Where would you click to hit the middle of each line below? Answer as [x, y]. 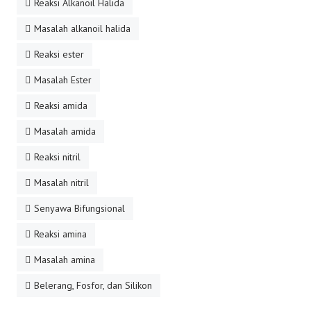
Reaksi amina [60, 234]
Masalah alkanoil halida [82, 28]
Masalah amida [65, 131]
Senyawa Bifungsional [79, 208]
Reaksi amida [61, 106]
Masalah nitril [61, 183]
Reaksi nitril [57, 157]
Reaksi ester [59, 54]
